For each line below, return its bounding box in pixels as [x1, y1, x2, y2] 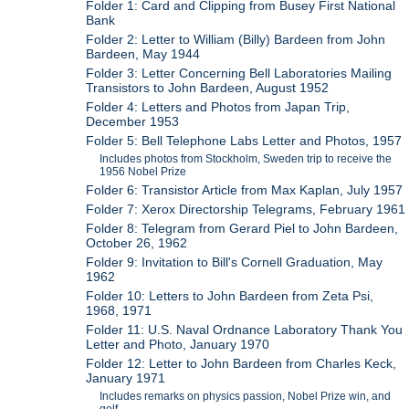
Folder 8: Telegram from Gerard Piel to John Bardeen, [86, 220, 399, 236]
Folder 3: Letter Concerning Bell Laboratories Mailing [86, 65, 393, 80]
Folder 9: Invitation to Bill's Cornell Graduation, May [86, 254, 383, 269]
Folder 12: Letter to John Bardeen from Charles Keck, [86, 355, 397, 371]
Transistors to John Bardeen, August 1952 [86, 79, 330, 95]
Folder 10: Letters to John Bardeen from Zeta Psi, [86, 288, 374, 303]
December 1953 [86, 113, 180, 129]
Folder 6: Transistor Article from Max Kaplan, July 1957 [86, 182, 404, 197]
